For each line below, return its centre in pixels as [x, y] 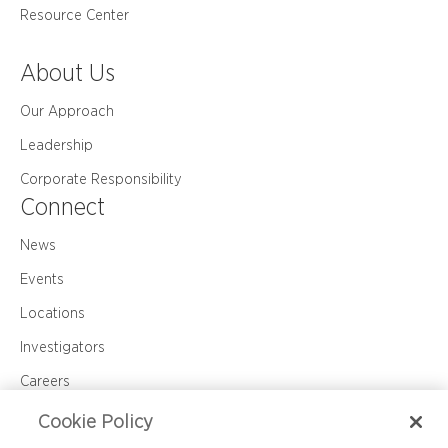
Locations [52, 313]
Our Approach [67, 111]
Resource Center [74, 15]
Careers [45, 381]
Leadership [56, 145]
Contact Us [56, 415]
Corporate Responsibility [101, 179]
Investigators [62, 347]
